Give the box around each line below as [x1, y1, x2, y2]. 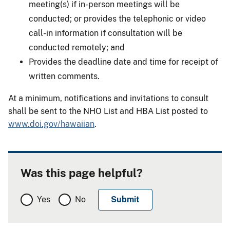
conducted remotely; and [29, 42, 125, 52]
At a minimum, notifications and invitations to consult [8, 93, 208, 103]
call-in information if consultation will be [29, 28, 182, 38]
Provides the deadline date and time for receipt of [29, 56, 218, 67]
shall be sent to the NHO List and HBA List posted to [8, 106, 208, 116]
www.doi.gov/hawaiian [8, 119, 94, 129]
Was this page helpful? [21, 166, 143, 180]
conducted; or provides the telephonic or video [29, 13, 206, 24]
